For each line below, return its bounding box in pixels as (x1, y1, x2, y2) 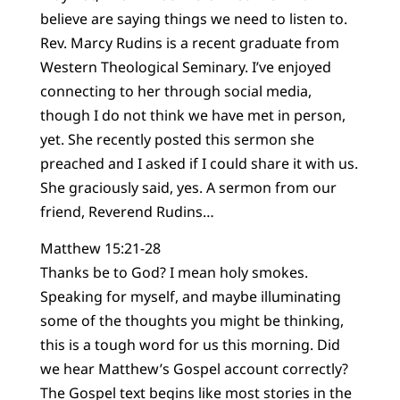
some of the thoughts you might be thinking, (39, 311, 344, 331)
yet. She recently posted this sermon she (39, 129, 314, 149)
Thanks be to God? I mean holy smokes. (39, 262, 308, 283)
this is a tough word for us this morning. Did (39, 335, 340, 355)
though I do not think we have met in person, (39, 104, 346, 125)
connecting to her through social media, (39, 80, 312, 101)
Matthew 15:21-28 (39, 238, 161, 259)
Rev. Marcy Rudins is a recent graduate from (39, 32, 339, 53)
